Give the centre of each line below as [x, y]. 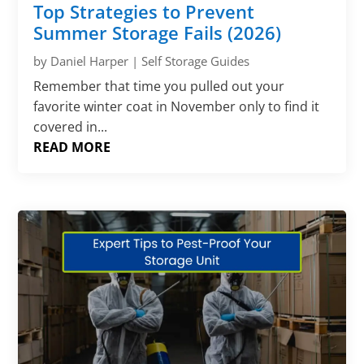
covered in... [71, 126]
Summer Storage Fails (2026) [158, 32]
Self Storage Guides [196, 61]
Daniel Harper [90, 61]
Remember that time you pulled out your [159, 86]
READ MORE [72, 147]
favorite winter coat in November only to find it [177, 106]
